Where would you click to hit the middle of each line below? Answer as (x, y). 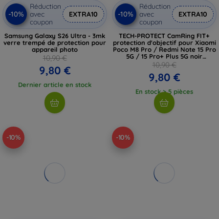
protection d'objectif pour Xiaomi (164, 42)
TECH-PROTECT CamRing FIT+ (164, 35)
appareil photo (55, 49)
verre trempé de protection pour (55, 42)
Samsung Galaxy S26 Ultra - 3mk (55, 35)
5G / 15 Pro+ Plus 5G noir (164, 56)
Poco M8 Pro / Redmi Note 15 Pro (164, 49)
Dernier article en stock (55, 84)
